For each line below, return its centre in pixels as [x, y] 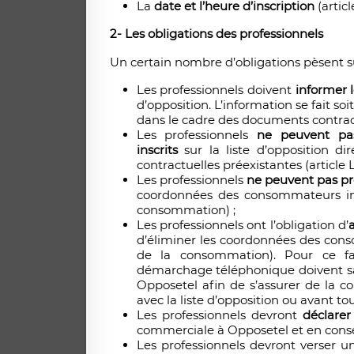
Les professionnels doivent [216, 90]
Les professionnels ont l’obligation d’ [243, 225]
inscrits [157, 150]
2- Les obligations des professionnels [216, 34]
